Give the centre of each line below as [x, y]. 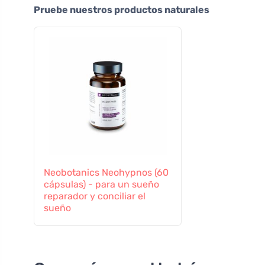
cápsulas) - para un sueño [101, 185]
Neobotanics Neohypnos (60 [106, 173]
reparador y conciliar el [95, 196]
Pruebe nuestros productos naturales [122, 10]
